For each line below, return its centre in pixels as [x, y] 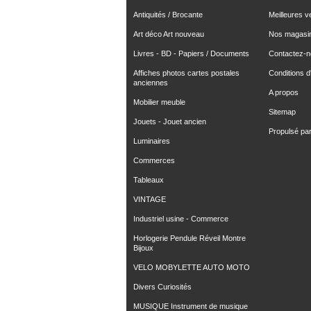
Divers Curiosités [162, 287]
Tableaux [149, 180]
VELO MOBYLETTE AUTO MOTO [192, 267]
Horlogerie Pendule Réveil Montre [190, 238]
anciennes [151, 83]
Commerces [154, 160]
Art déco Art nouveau [169, 34]
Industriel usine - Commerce [181, 219]
